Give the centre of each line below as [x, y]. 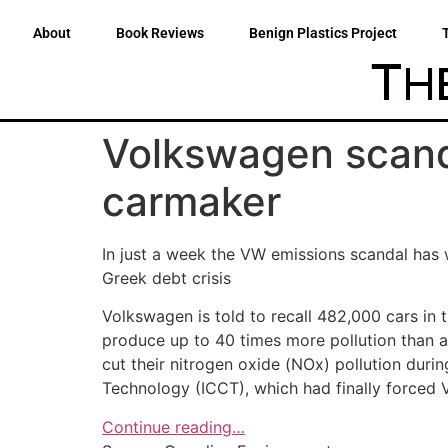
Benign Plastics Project [323, 33]
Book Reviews [160, 33]
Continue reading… [173, 426]
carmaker [191, 201]
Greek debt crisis [166, 278]
